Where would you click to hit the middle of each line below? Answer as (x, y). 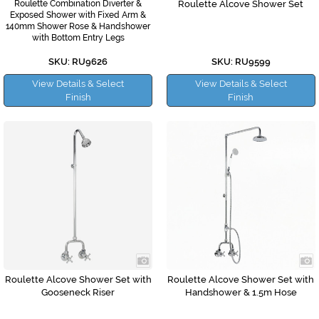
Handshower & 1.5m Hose (241, 293)
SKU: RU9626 (78, 62)
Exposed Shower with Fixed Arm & (78, 15)
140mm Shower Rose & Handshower (78, 27)
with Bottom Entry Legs (78, 38)
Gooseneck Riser (78, 293)
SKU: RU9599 (241, 62)
